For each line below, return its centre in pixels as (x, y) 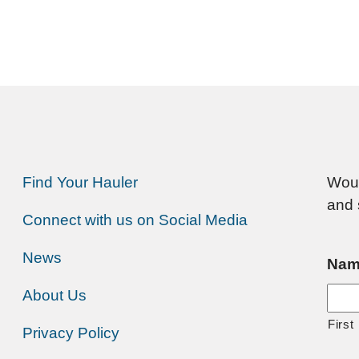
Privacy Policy (71, 333)
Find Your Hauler (80, 183)
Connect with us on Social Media (135, 220)
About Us (54, 296)
